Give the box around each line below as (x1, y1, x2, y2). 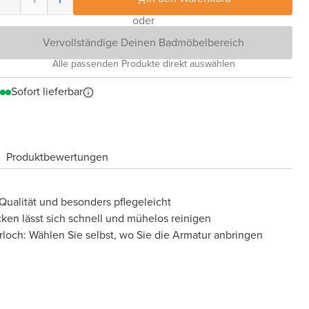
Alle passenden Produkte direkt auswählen (52, 57, 235, 71)
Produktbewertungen (6, 148, 108, 165)
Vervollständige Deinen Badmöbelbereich (43, 34, 244, 50)
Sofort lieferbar (11, 83, 83, 99)
